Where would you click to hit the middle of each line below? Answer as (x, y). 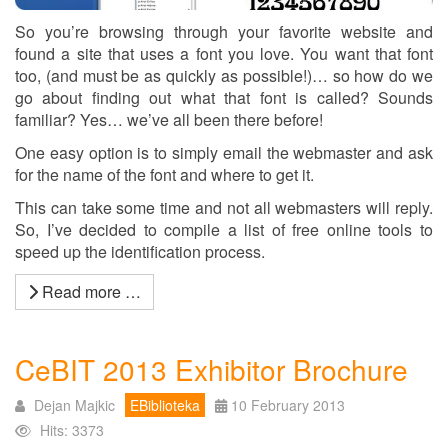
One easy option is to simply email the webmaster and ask (224, 152)
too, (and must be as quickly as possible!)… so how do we (224, 75)
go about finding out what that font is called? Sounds (224, 97)
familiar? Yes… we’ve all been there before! (169, 119)
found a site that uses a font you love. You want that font (224, 53)
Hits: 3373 (72, 429)
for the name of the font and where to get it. (164, 174)
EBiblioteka (165, 404)
